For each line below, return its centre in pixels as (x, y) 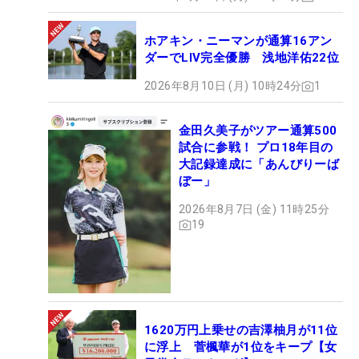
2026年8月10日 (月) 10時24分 (223, 86)
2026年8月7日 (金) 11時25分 (254, 210)
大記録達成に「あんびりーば (259, 165)
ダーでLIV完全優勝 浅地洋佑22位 (242, 58)
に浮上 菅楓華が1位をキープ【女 (241, 347)
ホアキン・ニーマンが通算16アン (238, 41)
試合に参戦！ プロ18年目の (256, 148)
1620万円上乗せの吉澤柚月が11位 (241, 330)
